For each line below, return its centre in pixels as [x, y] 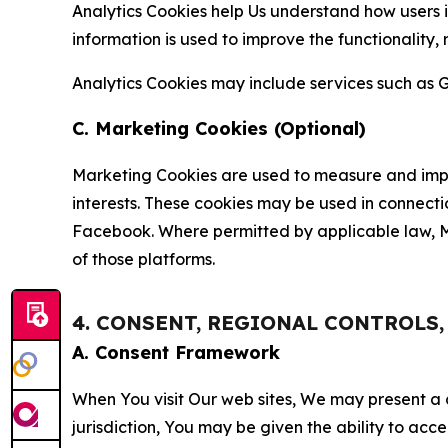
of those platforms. [143, 259]
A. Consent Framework [176, 353]
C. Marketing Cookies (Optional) [219, 129]
